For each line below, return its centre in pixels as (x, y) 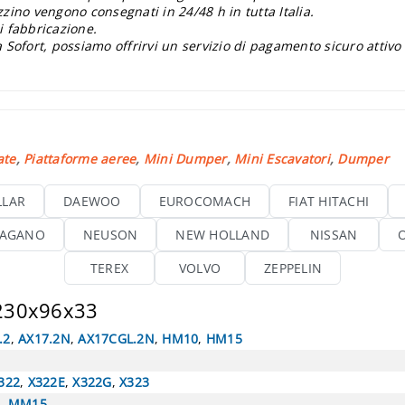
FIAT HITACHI (329, 201)
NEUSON (110, 234)
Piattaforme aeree (80, 158)
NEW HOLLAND (222, 234)
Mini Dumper (185, 158)
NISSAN (334, 234)
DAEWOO (92, 201)
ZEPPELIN (293, 268)
